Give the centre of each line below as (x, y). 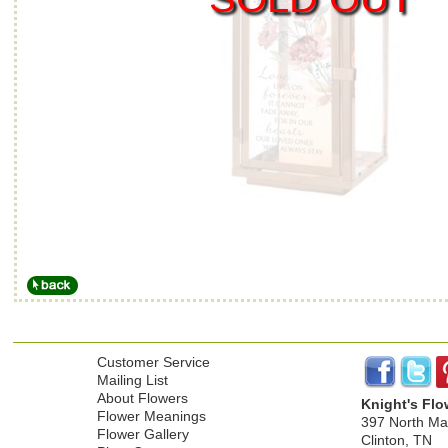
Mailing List (133, 380)
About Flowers (143, 398)
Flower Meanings (152, 416)
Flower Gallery (143, 434)
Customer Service (154, 362)
